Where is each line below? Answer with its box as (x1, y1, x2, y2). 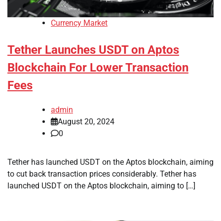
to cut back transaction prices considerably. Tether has (7, 169, 196, 179)
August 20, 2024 (58, 117, 114, 127)
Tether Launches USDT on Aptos (7, 43, 179, 57)
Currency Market (51, 18, 108, 28)
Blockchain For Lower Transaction (7, 61, 188, 75)
